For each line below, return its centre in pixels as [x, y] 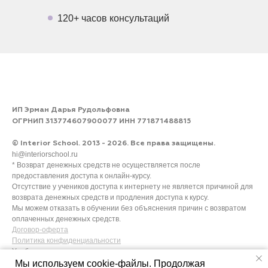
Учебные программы [47, 251]
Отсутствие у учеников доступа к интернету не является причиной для [133, 186]
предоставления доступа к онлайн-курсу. [82, 176]
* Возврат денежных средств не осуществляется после [106, 165]
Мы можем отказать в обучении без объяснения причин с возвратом [129, 208]
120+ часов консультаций [113, 18]
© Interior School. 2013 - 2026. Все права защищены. [114, 143]
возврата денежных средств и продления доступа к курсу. [110, 197]
